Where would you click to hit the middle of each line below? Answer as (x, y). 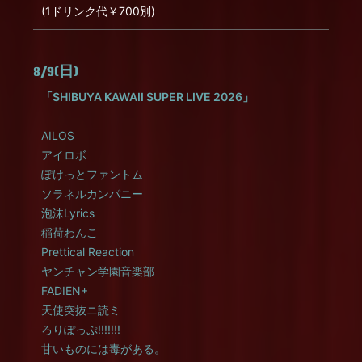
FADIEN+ (65, 290)
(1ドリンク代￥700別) (98, 11)
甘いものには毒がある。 (103, 349)
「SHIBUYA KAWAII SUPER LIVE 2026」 (147, 97)
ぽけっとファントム (92, 174)
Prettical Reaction (88, 252)
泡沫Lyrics (68, 213)
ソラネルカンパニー (92, 194)
